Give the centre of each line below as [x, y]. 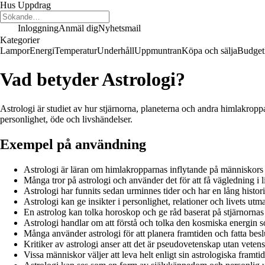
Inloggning [38, 28]
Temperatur [76, 51]
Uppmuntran [158, 51]
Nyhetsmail [119, 28]
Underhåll [116, 51]
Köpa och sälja [209, 51]
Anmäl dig [78, 28]
